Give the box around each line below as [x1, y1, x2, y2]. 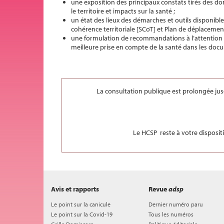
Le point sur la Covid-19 [51, 210, 112, 218]
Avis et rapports [51, 184, 99, 193]
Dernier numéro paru [148, 200, 203, 208]
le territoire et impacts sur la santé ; [71, 6, 175, 15]
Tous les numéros [148, 210, 193, 218]
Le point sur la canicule [51, 200, 110, 208]
